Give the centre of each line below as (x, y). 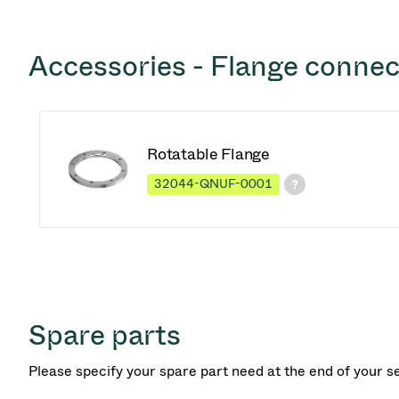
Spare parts (105, 334)
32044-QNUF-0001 (213, 184)
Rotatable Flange (209, 154)
